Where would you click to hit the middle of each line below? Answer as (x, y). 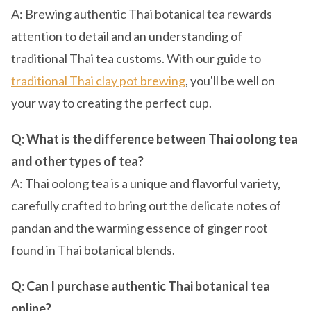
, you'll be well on (230, 81)
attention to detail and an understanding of (127, 36)
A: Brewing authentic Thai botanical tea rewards (142, 14)
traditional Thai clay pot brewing (98, 81)
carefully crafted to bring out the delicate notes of (146, 205)
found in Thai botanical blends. (93, 250)
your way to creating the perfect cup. (111, 103)
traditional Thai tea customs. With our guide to (136, 58)
